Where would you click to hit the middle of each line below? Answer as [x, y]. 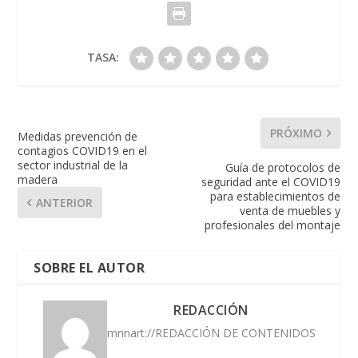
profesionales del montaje [272, 225]
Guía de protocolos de [282, 168]
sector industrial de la [73, 165]
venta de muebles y [290, 211]
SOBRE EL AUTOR [89, 268]
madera [38, 180]
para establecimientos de [275, 197]
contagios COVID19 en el [83, 151]
